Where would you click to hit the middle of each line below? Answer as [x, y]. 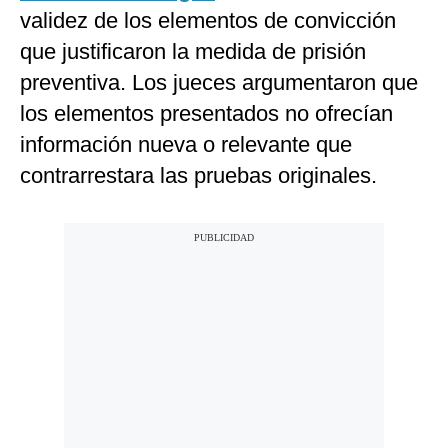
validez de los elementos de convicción [208, 21]
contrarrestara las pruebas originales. [198, 176]
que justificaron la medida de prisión [193, 52]
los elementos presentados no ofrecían [206, 114]
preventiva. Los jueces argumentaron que [219, 83]
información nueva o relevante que [186, 145]
